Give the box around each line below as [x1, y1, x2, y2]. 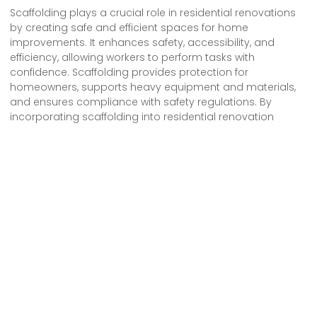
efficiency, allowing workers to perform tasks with [10, 50, 255, 64]
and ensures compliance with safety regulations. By [10, 94, 272, 109]
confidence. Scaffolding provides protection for [10, 64, 248, 79]
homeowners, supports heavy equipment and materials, [10, 79, 296, 94]
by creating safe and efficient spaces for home [10, 20, 248, 35]
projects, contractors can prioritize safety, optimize [10, 124, 266, 139]
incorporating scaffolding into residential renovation [10, 109, 274, 124]
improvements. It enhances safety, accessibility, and [10, 35, 275, 50]
